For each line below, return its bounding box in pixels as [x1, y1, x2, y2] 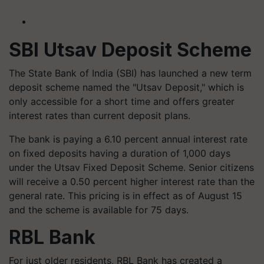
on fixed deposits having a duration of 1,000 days [9, 147, 230, 159]
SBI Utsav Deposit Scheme [9, 38, 252, 61]
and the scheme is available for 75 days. [9, 204, 189, 216]
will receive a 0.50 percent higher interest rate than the [9, 176, 255, 187]
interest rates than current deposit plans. [9, 110, 190, 121]
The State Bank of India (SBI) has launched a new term [9, 67, 252, 79]
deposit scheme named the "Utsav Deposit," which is [9, 81, 244, 93]
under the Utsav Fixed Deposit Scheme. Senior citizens [9, 161, 254, 173]
